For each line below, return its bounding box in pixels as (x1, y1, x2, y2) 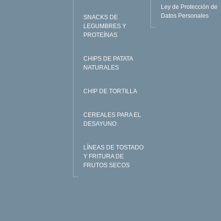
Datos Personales (161, 12, 209, 19)
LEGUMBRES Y (83, 22, 126, 30)
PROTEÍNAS (83, 31, 117, 38)
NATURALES (83, 64, 119, 71)
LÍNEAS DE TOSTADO (83, 144, 144, 151)
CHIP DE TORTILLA (83, 87, 137, 95)
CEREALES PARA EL (83, 111, 141, 118)
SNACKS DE (83, 13, 118, 21)
